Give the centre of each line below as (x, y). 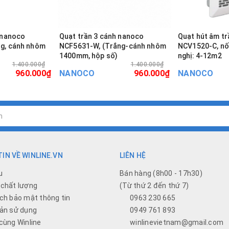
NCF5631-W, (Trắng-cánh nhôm (113, 46)
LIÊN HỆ (133, 155)
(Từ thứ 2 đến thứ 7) (154, 185)
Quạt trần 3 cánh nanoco (102, 36)
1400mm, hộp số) (89, 55)
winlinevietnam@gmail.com (177, 222)
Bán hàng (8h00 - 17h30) (161, 173)
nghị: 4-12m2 (200, 55)
